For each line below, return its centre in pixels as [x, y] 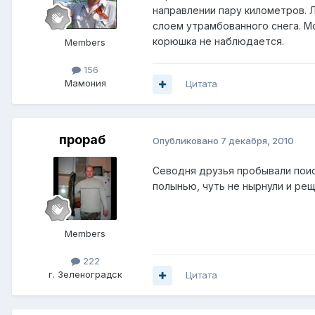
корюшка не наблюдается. [218, 41]
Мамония [85, 83]
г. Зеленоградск [85, 275]
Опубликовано [187, 140]
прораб [82, 140]
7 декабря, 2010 [257, 140]
